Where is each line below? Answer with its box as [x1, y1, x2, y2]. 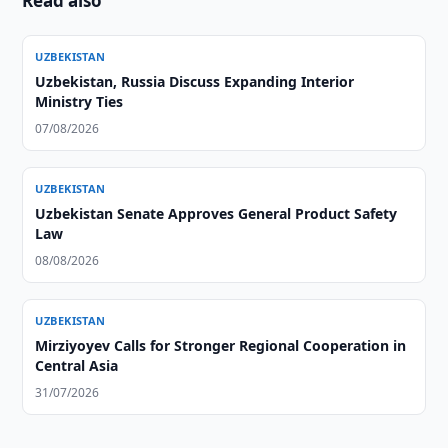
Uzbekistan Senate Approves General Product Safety [35, 204, 398, 223]
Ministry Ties [35, 92, 124, 111]
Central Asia [35, 356, 119, 375]
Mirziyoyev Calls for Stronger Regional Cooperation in [35, 336, 407, 355]
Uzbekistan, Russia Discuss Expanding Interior [35, 72, 355, 91]
